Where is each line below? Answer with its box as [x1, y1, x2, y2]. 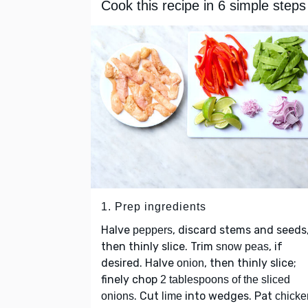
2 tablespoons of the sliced [160, 273, 290, 285]
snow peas [216, 240, 269, 252]
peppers [133, 223, 173, 236]
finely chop [101, 272, 160, 286]
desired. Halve [101, 256, 177, 269]
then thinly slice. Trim [101, 239, 216, 253]
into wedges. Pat [182, 289, 275, 302]
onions [101, 289, 134, 302]
